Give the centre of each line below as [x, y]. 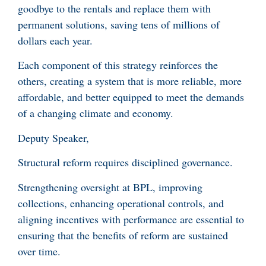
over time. [39, 251]
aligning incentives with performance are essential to [131, 219]
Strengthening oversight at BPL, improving [110, 187]
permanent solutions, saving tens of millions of [119, 24]
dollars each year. [55, 40]
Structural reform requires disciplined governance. [127, 162]
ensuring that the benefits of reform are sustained [123, 235]
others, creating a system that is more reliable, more [130, 81]
